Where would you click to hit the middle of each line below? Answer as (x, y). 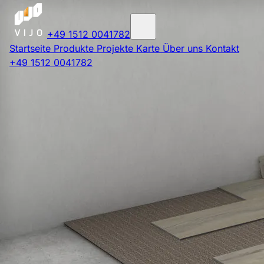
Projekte (116, 48)
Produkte (75, 48)
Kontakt (222, 48)
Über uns (184, 48)
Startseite (32, 48)
